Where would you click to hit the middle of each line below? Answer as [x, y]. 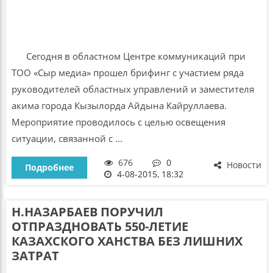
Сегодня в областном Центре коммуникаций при [128, 56]
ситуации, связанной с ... [67, 139]
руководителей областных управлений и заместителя [133, 89]
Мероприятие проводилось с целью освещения [119, 122]
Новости [243, 165]
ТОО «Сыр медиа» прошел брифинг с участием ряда [127, 73]
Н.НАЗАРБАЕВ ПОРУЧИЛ [87, 211]
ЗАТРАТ [35, 255]
